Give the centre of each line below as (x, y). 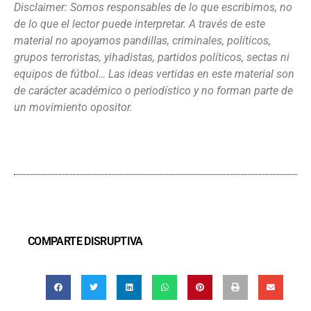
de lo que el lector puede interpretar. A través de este (140, 24)
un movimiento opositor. (73, 107)
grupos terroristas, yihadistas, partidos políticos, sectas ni (152, 57)
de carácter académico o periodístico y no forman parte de (153, 90)
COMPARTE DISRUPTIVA (85, 241)
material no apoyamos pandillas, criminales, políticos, (142, 40)
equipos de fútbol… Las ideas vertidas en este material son (154, 74)
